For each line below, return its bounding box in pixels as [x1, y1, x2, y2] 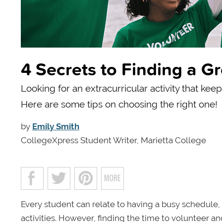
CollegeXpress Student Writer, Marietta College [21, 135, 206, 145]
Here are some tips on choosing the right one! [21, 98, 218, 110]
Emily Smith [32, 121, 79, 131]
